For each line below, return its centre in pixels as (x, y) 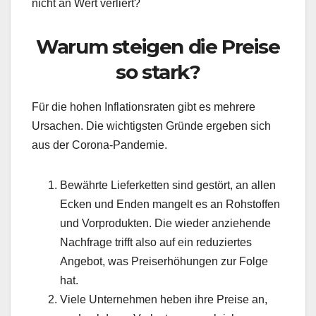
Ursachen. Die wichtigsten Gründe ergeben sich (151, 126)
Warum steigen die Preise (158, 47)
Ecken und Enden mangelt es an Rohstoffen (170, 204)
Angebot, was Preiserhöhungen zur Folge (164, 261)
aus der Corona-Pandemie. (99, 145)
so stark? (158, 72)
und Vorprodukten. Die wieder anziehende (165, 223)
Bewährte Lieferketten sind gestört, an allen (168, 185)
